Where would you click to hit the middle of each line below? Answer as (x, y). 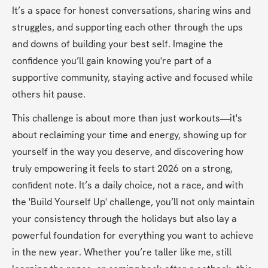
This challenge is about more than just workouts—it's (127, 118)
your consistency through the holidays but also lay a (124, 219)
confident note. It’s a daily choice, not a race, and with (128, 185)
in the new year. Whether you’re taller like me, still (122, 252)
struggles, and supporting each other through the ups (127, 28)
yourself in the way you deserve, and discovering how (128, 152)
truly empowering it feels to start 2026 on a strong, (122, 169)
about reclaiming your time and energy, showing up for (130, 135)
